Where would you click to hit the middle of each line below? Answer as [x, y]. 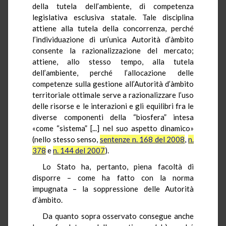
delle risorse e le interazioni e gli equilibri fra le [113, 106]
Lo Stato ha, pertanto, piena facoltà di [118, 166]
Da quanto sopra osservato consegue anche [118, 216]
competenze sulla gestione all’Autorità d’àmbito [113, 83]
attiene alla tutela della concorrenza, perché [113, 28]
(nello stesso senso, [66, 139]
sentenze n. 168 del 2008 [142, 139]
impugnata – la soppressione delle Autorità [113, 188]
